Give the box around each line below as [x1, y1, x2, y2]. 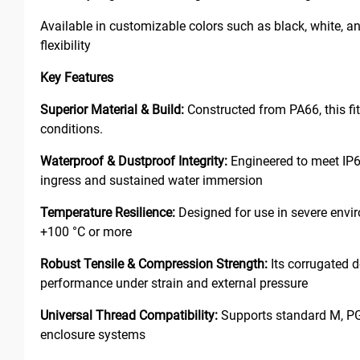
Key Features [40, 69, 113, 85]
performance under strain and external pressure [40, 275, 308, 291]
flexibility [40, 37, 91, 53]
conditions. [40, 121, 103, 137]
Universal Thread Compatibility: [40, 307, 218, 323]
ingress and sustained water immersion [40, 172, 263, 188]
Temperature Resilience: [40, 204, 175, 220]
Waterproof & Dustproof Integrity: [40, 153, 227, 169]
